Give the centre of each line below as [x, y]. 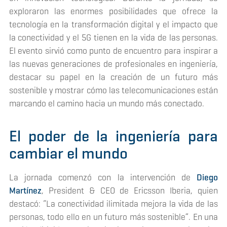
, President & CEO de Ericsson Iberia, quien [130, 191]
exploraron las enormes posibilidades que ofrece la [113, 11]
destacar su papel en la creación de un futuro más [113, 77]
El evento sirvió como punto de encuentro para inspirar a [113, 50]
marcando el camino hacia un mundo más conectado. [106, 103]
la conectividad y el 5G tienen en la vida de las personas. [113, 37]
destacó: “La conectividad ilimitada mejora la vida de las [113, 204]
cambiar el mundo [68, 153]
